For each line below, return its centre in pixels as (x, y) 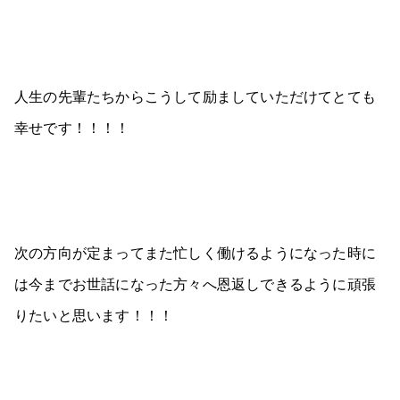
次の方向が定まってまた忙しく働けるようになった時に (195, 253)
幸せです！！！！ (72, 128)
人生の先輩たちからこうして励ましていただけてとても (195, 96)
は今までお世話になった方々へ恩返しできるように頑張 (195, 284)
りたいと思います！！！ (94, 315)
